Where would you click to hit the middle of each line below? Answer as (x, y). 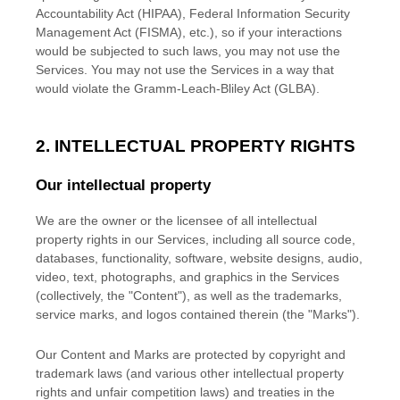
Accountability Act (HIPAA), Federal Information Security (193, 14)
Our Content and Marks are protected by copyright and (191, 355)
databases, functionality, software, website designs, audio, (199, 258)
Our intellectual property (123, 186)
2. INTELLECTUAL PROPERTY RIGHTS (196, 146)
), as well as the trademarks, (262, 296)
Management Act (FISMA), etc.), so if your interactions (189, 33)
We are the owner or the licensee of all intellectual (176, 221)
